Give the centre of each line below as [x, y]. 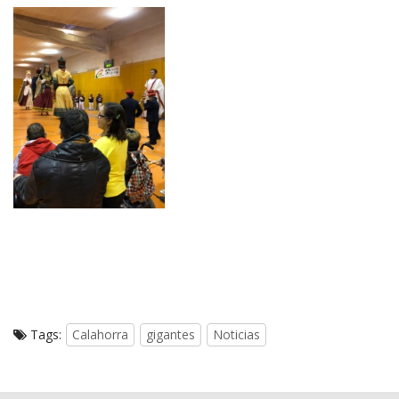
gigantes [171, 335]
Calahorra [100, 335]
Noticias [236, 335]
